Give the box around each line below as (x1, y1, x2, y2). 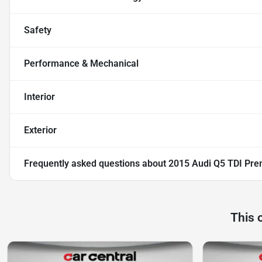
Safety (24, 25, 51, 36)
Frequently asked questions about (24, 158, 168, 170)
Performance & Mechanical (24, 58, 139, 70)
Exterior (24, 125, 57, 136)
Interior (24, 91, 55, 103)
